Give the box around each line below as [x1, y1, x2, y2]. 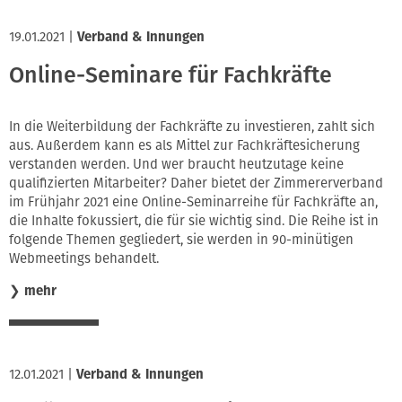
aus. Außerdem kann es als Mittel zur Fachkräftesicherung [9, 137, 360, 154]
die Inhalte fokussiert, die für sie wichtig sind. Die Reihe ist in [9, 213, 379, 230]
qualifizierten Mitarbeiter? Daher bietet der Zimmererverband [9, 175, 383, 192]
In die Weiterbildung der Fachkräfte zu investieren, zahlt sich [9, 118, 375, 135]
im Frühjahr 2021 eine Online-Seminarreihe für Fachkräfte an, [9, 194, 378, 211]
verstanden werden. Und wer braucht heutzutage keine [9, 156, 344, 173]
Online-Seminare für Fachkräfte [9, 61, 332, 89]
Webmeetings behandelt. [9, 250, 159, 267]
